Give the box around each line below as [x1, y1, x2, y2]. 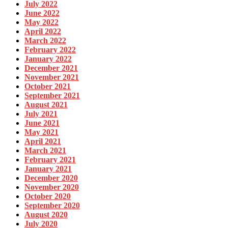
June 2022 [24, 9, 60, 18]
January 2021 [24, 164, 72, 174]
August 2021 [24, 100, 68, 109]
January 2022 [24, 54, 72, 64]
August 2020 [24, 210, 68, 219]
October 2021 [24, 82, 71, 91]
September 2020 [24, 201, 80, 210]
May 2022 [24, 18, 59, 27]
